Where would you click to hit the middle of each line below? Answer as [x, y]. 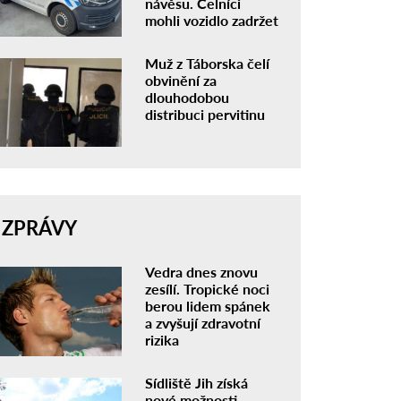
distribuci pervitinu [205, 114]
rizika [162, 340]
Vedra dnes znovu [202, 272]
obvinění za [181, 80]
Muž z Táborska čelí [208, 63]
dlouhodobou [188, 97]
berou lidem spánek [208, 306]
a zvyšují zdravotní [203, 323]
